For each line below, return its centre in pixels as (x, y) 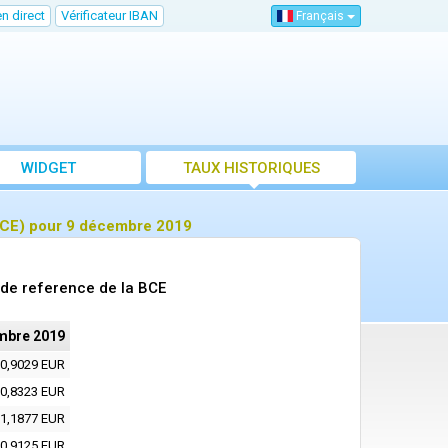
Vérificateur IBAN (109, 15)
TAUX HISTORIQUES (251, 168)
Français (320, 16)
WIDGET (48, 168)
